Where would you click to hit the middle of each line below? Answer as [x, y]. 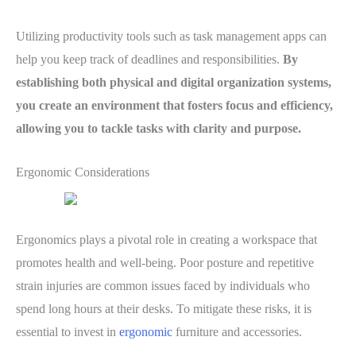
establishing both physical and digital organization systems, [174, 83]
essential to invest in [68, 332]
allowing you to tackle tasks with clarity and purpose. [159, 129]
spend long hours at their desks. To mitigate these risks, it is [164, 309]
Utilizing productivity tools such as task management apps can [171, 37]
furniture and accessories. [237, 332]
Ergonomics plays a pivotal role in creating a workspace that [166, 240]
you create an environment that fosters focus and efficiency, [174, 106]
